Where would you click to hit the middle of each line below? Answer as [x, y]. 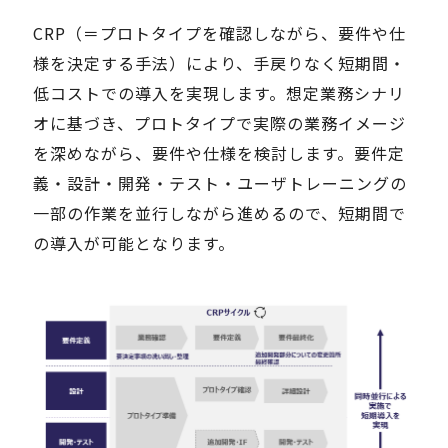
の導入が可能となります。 [134, 242]
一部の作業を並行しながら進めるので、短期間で [219, 212]
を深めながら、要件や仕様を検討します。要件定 [219, 152]
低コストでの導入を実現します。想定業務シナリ [219, 92]
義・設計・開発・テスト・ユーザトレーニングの [220, 182]
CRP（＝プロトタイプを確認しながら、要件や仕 [219, 32]
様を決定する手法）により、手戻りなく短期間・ [219, 62]
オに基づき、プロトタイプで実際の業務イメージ [219, 122]
